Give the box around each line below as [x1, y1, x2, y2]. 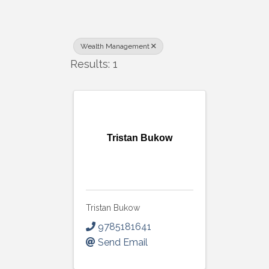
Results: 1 [70, 57, 118, 70]
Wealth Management [80, 41, 150, 50]
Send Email [98, 237, 148, 249]
